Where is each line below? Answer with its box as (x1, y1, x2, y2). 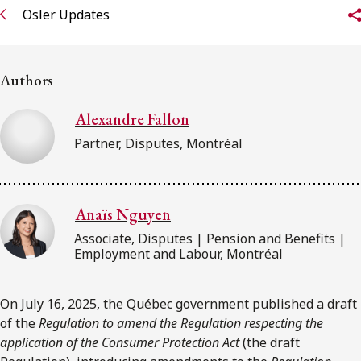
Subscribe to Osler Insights (46, 94, 221, 112)
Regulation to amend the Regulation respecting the (39, 313, 323, 332)
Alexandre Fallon (75, 108, 189, 130)
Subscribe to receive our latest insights (19, 55, 256, 73)
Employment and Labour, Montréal (74, 244, 283, 263)
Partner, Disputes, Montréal (74, 134, 243, 152)
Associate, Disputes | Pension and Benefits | (74, 229, 346, 247)
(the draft (243, 333, 300, 351)
